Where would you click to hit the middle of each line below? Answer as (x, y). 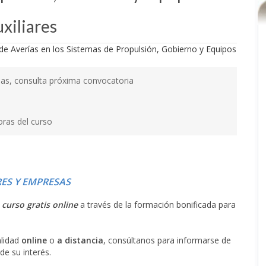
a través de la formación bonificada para (157, 205)
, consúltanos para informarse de (167, 240)
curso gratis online (40, 205)
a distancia (80, 240)
